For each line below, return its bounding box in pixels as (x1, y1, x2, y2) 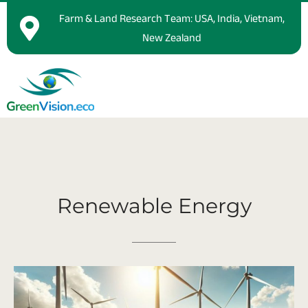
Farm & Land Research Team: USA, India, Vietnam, (58, 8, 285, 29)
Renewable (56, 192, 173, 219)
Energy (177, 192, 252, 219)
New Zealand (142, 27, 201, 48)
